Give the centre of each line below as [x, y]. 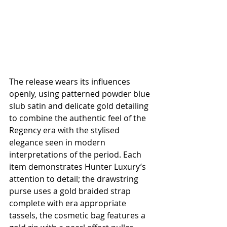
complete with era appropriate [69, 203]
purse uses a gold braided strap [71, 191]
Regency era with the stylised [65, 130]
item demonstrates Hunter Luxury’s [79, 166]
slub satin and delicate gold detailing [80, 106]
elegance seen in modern [58, 142]
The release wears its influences [71, 81]
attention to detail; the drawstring [75, 179]
